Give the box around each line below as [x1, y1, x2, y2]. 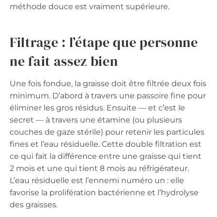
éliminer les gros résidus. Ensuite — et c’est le [10, 103, 185, 112]
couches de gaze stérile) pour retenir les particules [10, 127, 204, 137]
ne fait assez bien [10, 51, 118, 70]
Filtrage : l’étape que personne [10, 32, 198, 51]
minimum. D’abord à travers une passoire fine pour [10, 91, 206, 100]
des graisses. [10, 200, 58, 209]
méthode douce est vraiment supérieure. [10, 1, 170, 11]
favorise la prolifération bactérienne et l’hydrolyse [10, 187, 199, 197]
